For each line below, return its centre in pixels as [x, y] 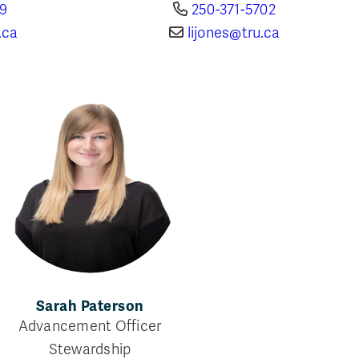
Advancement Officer [90, 326]
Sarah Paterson [90, 306]
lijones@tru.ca [233, 32]
